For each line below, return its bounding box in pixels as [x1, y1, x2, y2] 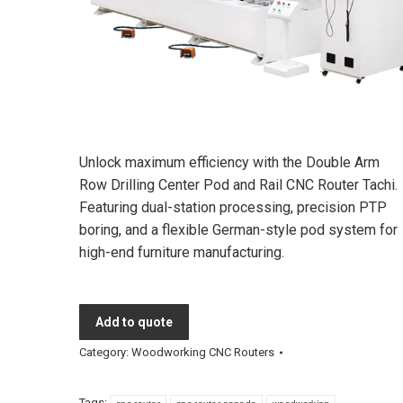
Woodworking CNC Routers [131, 345, 274, 359]
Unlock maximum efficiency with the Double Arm [79, 153, 380, 171]
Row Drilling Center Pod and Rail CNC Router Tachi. [79, 175, 398, 193]
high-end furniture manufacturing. [79, 243, 284, 261]
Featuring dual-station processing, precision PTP [79, 198, 387, 216]
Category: [79, 345, 131, 359]
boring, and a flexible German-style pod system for [79, 220, 398, 238]
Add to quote [95, 314, 173, 329]
